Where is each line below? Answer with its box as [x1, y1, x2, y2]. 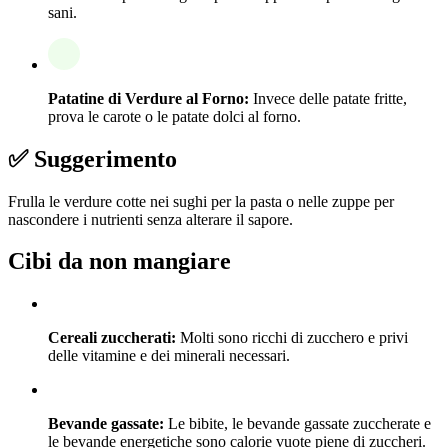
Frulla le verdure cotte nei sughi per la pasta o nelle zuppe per [8, 192, 394, 210]
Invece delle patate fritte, [249, 89, 407, 107]
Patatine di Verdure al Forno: [48, 89, 249, 107]
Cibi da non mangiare [8, 248, 231, 275]
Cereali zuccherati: [48, 329, 176, 347]
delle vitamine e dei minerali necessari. [48, 347, 290, 365]
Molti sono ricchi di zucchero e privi [176, 329, 408, 347]
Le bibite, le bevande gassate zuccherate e [164, 415, 431, 433]
